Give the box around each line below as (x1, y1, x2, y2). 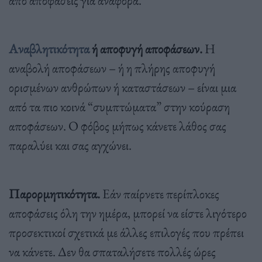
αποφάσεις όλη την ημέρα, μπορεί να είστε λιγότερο (9, 204, 247, 222)
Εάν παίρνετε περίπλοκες (100, 184, 219, 202)
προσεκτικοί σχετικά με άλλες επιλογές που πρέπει (9, 223, 244, 241)
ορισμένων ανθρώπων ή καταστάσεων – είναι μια (9, 78, 236, 96)
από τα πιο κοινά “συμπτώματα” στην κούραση (9, 97, 230, 115)
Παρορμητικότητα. (9, 184, 100, 202)
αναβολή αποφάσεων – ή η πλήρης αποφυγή (9, 58, 215, 77)
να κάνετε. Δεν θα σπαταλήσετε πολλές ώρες (9, 242, 216, 260)
